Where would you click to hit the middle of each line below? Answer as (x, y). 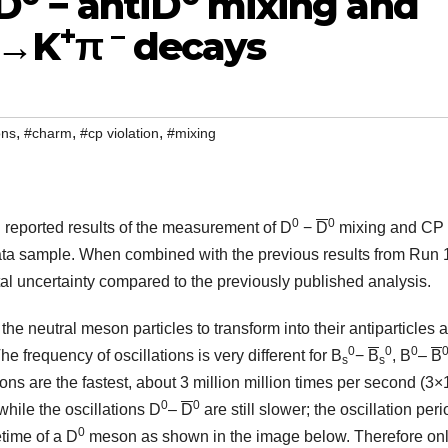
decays (194, 46)
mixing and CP (389, 228)
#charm (48, 133)
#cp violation (119, 133)
